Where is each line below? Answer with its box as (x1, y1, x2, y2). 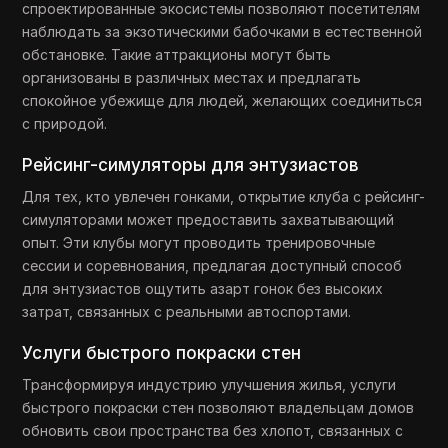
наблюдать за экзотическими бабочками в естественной (22, 23, 423, 40)
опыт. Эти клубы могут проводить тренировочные (22, 234, 376, 251)
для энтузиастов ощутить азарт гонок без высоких (22, 280, 384, 297)
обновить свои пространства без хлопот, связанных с (22, 422, 404, 439)
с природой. (22, 115, 108, 132)
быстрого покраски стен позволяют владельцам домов (22, 399, 415, 416)
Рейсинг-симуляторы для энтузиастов (22, 155, 360, 175)
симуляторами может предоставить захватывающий (22, 211, 395, 228)
